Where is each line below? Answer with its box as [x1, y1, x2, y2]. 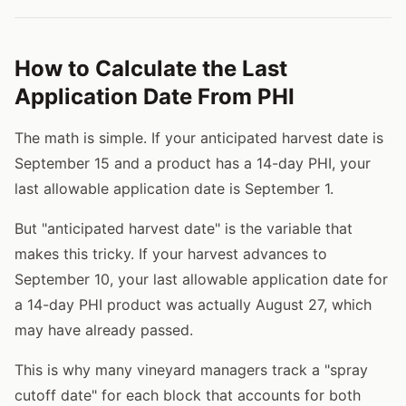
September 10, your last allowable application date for [14, 269, 388, 288]
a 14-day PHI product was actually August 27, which [14, 295, 372, 314]
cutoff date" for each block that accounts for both [14, 385, 361, 404]
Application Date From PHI [14, 82, 295, 110]
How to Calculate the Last [14, 54, 287, 82]
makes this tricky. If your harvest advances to [14, 244, 327, 263]
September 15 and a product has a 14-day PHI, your [14, 153, 371, 172]
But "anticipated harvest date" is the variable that [14, 218, 353, 237]
